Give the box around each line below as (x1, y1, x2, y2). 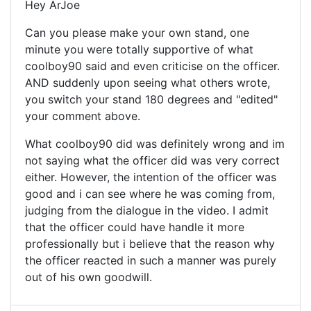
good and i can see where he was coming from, (25, 187, 275, 201)
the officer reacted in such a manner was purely (25, 253, 276, 268)
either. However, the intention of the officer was (25, 170, 276, 185)
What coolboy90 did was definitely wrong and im (25, 137, 285, 151)
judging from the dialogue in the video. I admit (25, 203, 269, 218)
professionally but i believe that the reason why (25, 237, 275, 251)
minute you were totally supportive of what (25, 42, 253, 57)
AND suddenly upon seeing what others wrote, (25, 76, 270, 90)
